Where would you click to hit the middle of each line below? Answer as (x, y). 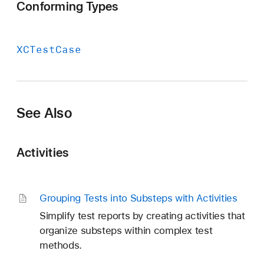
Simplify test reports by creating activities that (142, 216)
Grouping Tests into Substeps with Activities (138, 198)
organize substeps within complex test (126, 231)
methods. (60, 245)
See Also (44, 113)
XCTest (36, 49)
